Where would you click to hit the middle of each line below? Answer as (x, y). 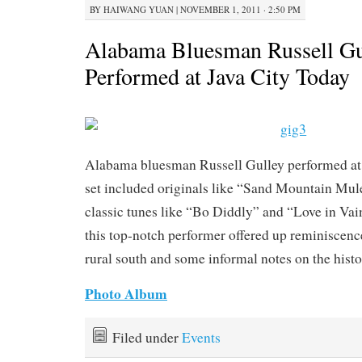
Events (201, 337)
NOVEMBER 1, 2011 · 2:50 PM (240, 9)
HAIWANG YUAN (139, 9)
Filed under (147, 337)
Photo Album (126, 293)
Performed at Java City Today (217, 76)
